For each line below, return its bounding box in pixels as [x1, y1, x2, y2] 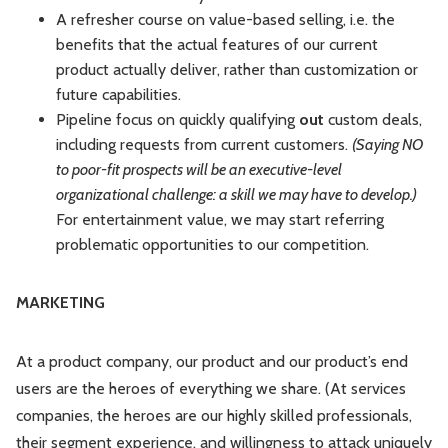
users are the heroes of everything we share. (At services [16, 379, 406, 399]
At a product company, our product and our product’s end [16, 352, 408, 372]
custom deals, [324, 110, 422, 130]
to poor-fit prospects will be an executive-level [56, 160, 342, 180]
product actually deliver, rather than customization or [56, 60, 418, 80]
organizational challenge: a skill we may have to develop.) [56, 185, 417, 205]
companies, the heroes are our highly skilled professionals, [16, 406, 412, 426]
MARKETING [16, 293, 105, 313]
